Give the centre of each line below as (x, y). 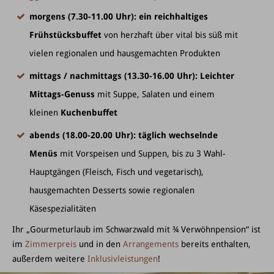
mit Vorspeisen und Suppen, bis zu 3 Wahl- (142, 154)
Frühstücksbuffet (65, 35)
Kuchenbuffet (89, 113)
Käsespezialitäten (63, 209)
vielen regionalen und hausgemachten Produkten (125, 53)
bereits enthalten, (215, 244)
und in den (100, 244)
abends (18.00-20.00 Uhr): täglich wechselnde (124, 135)
